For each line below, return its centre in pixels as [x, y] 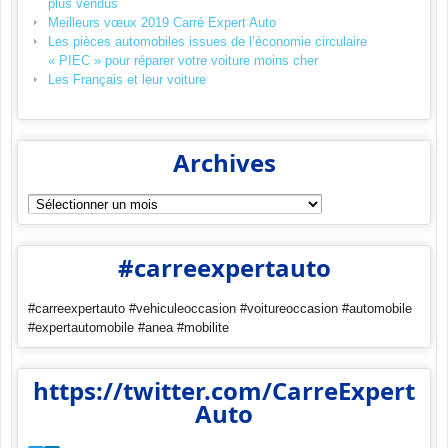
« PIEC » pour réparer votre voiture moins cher [183, 61]
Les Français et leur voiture [127, 80]
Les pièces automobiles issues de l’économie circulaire [207, 42]
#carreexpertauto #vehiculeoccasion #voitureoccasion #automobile [220, 309]
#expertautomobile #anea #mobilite [128, 328]
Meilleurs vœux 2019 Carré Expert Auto [162, 23]
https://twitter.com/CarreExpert [224, 391]
